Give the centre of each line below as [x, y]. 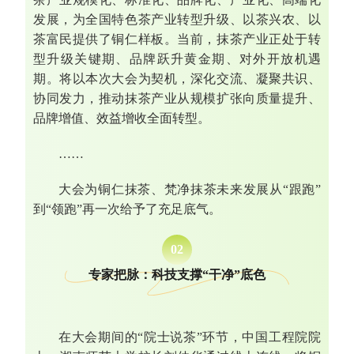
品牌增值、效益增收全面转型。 [122, 118]
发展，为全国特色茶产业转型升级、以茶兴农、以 [177, 19]
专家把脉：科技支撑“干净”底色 [177, 274]
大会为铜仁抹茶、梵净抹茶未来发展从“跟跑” [190, 189]
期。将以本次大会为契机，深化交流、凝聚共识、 [177, 78]
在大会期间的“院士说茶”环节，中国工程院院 [190, 337]
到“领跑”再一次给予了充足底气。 [127, 209]
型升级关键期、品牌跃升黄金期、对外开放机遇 [177, 58]
